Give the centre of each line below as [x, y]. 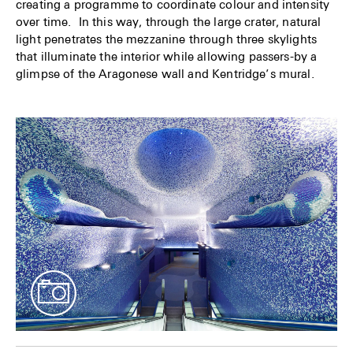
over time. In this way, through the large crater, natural [169, 21]
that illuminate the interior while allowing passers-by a [167, 56]
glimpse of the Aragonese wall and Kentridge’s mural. [165, 73]
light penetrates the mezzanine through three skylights [167, 38]
